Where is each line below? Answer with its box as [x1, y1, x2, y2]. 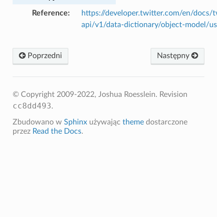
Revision [159, 90, 187, 98]
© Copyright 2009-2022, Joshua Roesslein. [12, 90, 159, 98]
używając [87, 118, 123, 126]
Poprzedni [25, 51, 62, 60]
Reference [31, 9, 68, 17]
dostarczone [143, 118, 187, 126]
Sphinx [63, 118, 87, 126]
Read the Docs [32, 127, 81, 135]
